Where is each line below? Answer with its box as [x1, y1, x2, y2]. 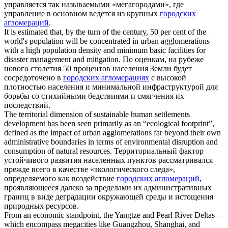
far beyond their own [152, 128, 221, 137]
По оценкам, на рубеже [123, 55, 204, 64]
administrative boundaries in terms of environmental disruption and [4, 137, 218, 147]
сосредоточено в [4, 73, 63, 82]
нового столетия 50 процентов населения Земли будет [4, 64, 192, 73]
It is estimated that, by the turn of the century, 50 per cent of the [4, 27, 206, 37]
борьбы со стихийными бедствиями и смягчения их [4, 92, 184, 101]
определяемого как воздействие [4, 174, 117, 183]
